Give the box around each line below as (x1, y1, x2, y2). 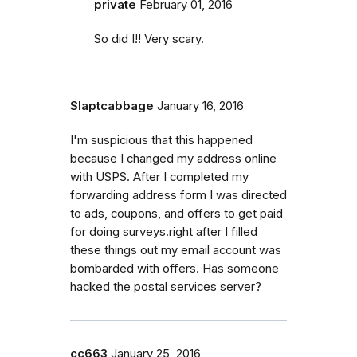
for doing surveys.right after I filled (70, 225, 257, 240)
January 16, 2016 (157, 99, 244, 114)
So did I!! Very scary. (94, 32, 204, 47)
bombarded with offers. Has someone (70, 261, 279, 277)
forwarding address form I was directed (70, 188, 287, 203)
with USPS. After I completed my (70, 170, 249, 185)
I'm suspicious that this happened (70, 133, 253, 148)
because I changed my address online (70, 151, 277, 167)
